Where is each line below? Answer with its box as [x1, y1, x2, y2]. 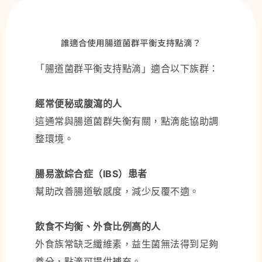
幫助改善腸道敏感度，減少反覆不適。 [35, 185, 199, 198]
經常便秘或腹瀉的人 [35, 98, 122, 110]
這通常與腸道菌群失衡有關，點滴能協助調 [35, 115, 219, 127]
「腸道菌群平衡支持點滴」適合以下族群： [35, 63, 219, 75]
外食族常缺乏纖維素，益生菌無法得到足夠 [35, 238, 219, 250]
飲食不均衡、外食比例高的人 [35, 220, 161, 233]
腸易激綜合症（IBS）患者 [35, 168, 147, 180]
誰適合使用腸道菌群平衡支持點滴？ [61, 36, 201, 49]
